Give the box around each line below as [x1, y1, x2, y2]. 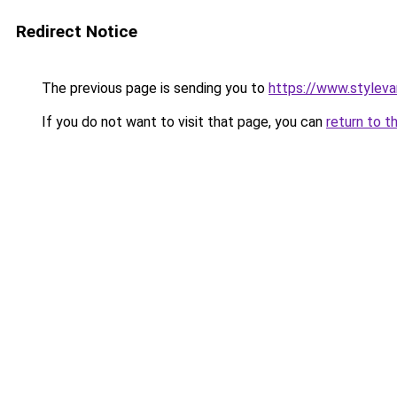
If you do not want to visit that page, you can [38, 113, 326, 130]
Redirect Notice [16, 21, 137, 42]
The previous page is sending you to [38, 80, 269, 97]
